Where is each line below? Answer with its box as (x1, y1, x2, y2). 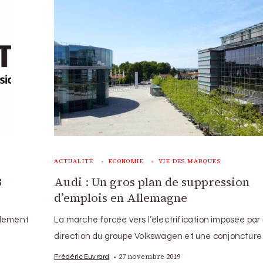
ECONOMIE (108, 157, 144, 165)
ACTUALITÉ (54, 157, 94, 165)
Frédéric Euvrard (54, 253, 110, 260)
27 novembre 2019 (119, 252, 181, 261)
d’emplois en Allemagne (54, 190, 188, 206)
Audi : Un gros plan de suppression (54, 174, 250, 190)
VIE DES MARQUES (158, 157, 221, 165)
